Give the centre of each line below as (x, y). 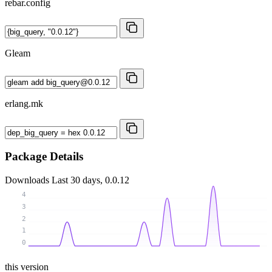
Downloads (28, 180)
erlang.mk (24, 103)
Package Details (44, 157)
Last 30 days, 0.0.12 (90, 180)
